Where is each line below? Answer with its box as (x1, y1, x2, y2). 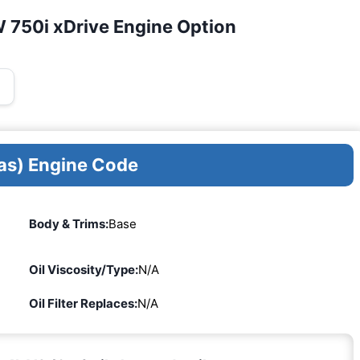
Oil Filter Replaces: (28, 295, 137, 311)
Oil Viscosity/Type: (28, 261, 138, 277)
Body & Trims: (28, 216, 108, 232)
